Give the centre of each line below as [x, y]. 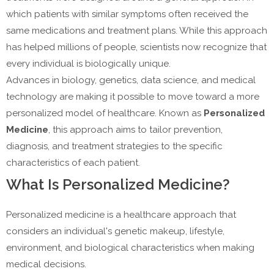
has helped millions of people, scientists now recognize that [136, 47]
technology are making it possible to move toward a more [133, 97]
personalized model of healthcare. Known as [105, 113]
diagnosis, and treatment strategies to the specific [114, 146]
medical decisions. [46, 265]
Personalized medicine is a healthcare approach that [121, 215]
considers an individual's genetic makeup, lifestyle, [115, 231]
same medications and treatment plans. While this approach [137, 31]
